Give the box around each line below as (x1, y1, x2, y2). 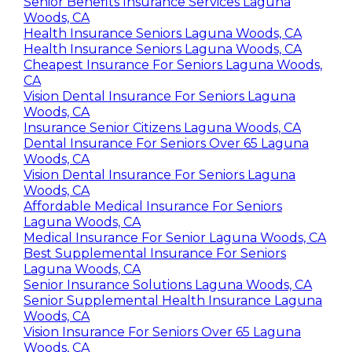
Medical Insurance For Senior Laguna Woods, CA (24, 230, 326, 246)
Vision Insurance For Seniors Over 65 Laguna (24, 324, 301, 340)
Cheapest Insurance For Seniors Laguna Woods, (24, 57, 322, 73)
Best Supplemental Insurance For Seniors (24, 246, 286, 262)
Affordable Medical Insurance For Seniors (24, 199, 282, 214)
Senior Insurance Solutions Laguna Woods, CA (24, 277, 312, 293)
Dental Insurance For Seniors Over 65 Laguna (24, 136, 309, 152)
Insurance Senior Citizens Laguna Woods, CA (24, 120, 301, 136)
